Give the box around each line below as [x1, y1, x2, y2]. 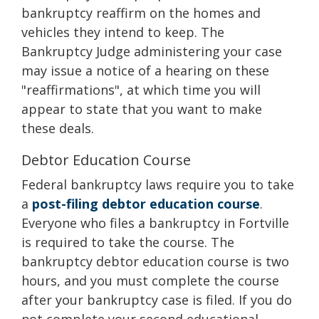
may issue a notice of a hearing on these [21, 62, 269, 79]
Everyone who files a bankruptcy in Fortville [21, 214, 289, 231]
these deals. [21, 120, 94, 137]
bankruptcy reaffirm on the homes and [21, 4, 261, 21]
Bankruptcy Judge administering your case [21, 43, 282, 60]
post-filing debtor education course [32, 195, 260, 212]
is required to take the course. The [21, 234, 234, 251]
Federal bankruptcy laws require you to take [21, 176, 294, 193]
